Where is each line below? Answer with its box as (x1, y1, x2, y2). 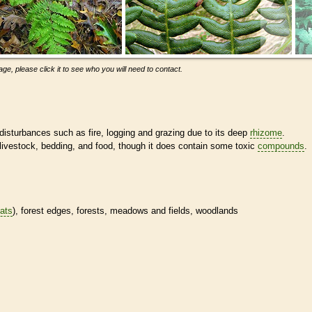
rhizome (250, 127, 282, 138)
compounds (258, 140, 304, 151)
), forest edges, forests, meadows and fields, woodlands (13, 205, 238, 216)
